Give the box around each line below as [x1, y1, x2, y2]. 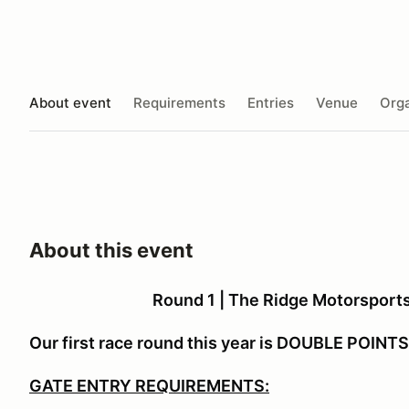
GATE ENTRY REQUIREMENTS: [29, 376, 269, 395]
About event [29, 93, 111, 111]
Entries [247, 93, 294, 111]
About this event [29, 238, 194, 262]
